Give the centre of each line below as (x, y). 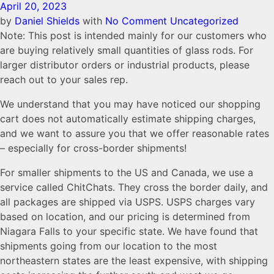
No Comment (136, 21)
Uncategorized (204, 21)
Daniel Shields (49, 21)
